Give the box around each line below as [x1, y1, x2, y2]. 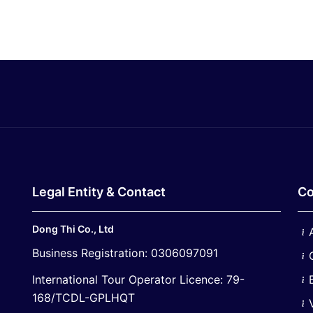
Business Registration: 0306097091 [32, 246, 218, 260]
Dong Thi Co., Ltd [32, 223, 114, 235]
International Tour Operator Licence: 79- [32, 272, 245, 286]
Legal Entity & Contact [32, 184, 166, 199]
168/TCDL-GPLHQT [32, 291, 135, 305]
